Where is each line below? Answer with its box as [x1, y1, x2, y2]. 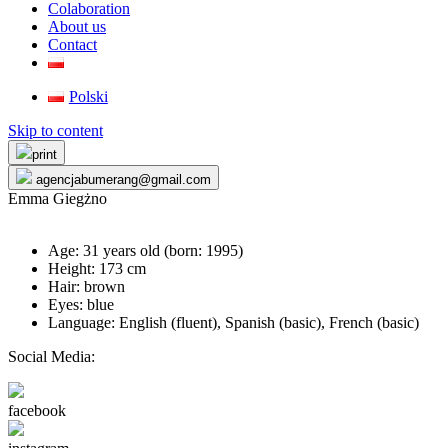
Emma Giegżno [8, 190, 107, 207]
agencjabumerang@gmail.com [32, 172, 211, 187]
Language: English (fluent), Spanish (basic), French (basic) [48, 314, 419, 331]
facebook [8, 402, 66, 419]
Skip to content [8, 122, 103, 139]
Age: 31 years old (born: [48, 242, 206, 259]
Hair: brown [48, 278, 125, 295]
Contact [48, 36, 97, 53]
